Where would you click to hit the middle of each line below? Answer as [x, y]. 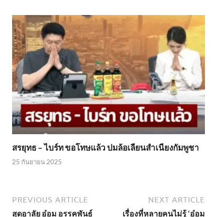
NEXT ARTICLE [177, 199]
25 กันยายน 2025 [37, 162]
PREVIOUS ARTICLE [50, 199]
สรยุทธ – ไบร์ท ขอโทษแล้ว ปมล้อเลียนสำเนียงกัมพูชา [106, 148]
